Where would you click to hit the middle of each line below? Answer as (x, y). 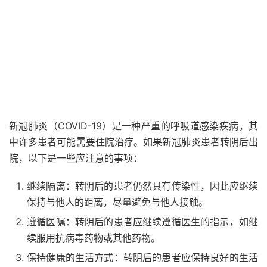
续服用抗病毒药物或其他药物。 (94, 238)
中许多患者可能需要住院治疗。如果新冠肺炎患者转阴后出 (133, 142)
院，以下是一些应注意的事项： (76, 158)
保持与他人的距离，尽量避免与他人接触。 (117, 202)
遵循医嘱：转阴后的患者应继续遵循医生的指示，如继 (142, 222)
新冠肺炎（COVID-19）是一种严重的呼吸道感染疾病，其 (133, 126)
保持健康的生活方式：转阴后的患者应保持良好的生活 (142, 257)
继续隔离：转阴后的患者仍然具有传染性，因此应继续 (142, 186)
